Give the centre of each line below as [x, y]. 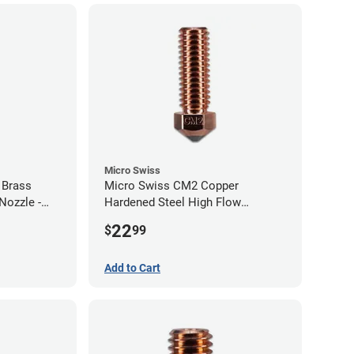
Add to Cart [132, 267]
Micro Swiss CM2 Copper [171, 186]
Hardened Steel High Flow [173, 202]
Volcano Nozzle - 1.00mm [172, 219]
